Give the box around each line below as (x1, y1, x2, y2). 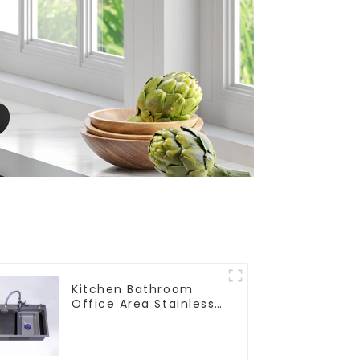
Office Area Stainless (72, 295, 215, 312)
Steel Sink (72, 309, 137, 326)
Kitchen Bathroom (72, 280, 194, 297)
